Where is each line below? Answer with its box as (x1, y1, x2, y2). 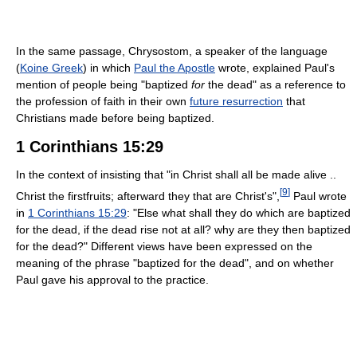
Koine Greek (20, 61, 83, 75)
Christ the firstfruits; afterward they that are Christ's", (16, 189, 280, 202)
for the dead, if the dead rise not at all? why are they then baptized (16, 222, 351, 236)
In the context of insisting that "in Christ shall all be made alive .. (16, 168, 336, 182)
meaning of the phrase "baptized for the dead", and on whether (16, 256, 334, 269)
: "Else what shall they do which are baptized (127, 206, 351, 219)
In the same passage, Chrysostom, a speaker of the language (16, 45, 328, 58)
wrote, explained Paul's (215, 61, 335, 75)
